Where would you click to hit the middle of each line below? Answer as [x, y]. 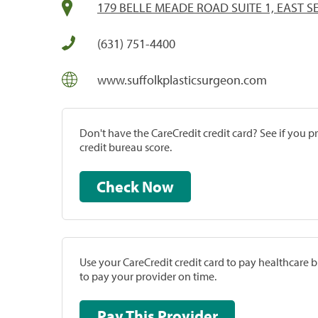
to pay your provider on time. [148, 276]
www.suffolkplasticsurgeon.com [182, 79]
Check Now [158, 186]
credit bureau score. [126, 147]
